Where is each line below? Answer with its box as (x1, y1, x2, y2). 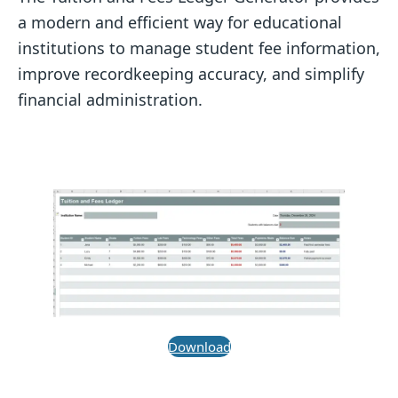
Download (167, 337, 231, 355)
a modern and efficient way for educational (18, 11, 342, 33)
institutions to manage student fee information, (18, 36, 380, 59)
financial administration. (18, 88, 203, 110)
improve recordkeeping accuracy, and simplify (18, 62, 364, 84)
